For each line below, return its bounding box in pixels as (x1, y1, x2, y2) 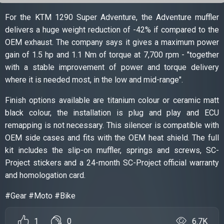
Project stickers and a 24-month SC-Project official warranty (5, 157, 219, 167)
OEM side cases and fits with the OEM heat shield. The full (5, 132, 219, 142)
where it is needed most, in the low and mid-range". (5, 74, 183, 84)
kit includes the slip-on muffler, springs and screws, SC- (5, 145, 219, 155)
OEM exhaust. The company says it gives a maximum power (5, 37, 219, 47)
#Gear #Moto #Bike (5, 190, 75, 200)
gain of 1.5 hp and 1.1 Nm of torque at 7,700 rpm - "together (5, 49, 219, 59)
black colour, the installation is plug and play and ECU (5, 107, 219, 117)
